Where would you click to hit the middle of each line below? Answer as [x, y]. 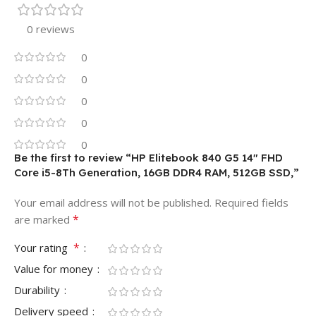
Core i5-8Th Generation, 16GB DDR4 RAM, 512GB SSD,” [157, 173]
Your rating [44, 248]
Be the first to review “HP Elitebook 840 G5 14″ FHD [148, 158]
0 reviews [51, 29]
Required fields [251, 203]
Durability [38, 290]
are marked [43, 220]
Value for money [55, 269]
